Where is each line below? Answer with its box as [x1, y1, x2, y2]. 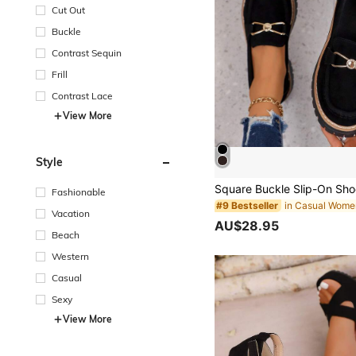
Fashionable [52, 185, 106, 198]
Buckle [52, 25, 81, 37]
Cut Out [52, 3, 85, 16]
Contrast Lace [52, 89, 113, 102]
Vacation [52, 207, 90, 219]
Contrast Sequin [52, 46, 122, 59]
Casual [52, 271, 82, 284]
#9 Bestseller [216, 199, 279, 212]
